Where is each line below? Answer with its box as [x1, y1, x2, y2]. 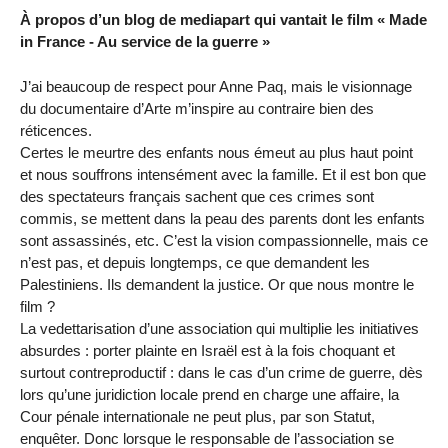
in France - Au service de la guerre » [20, 32, 270, 50]
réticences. [20, 121, 92, 139]
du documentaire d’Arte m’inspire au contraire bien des [20, 99, 374, 117]
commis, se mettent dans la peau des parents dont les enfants [20, 209, 425, 227]
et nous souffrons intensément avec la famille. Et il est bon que [20, 165, 426, 183]
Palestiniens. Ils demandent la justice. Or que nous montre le [20, 275, 414, 293]
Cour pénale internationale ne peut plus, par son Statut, [20, 407, 375, 425]
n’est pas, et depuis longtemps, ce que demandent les [20, 253, 370, 271]
